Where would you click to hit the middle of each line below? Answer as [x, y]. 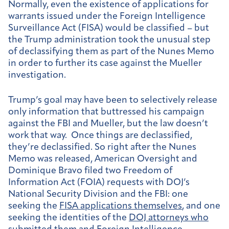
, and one [201, 206]
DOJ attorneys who [169, 218]
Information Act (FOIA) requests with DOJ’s [99, 182]
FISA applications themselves [121, 206]
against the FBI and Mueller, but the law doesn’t [108, 124]
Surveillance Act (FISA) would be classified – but [109, 29]
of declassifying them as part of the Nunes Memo [111, 52]
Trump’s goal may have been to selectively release [113, 100]
